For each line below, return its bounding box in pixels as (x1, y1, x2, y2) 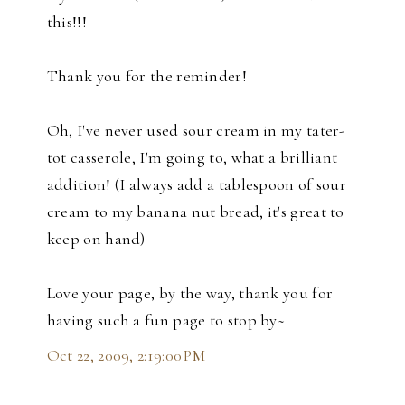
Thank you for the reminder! (46, 66, 247, 87)
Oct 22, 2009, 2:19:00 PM (46, 345, 206, 366)
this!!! (46, 12, 87, 33)
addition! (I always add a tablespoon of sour (46, 174, 347, 195)
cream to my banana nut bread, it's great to (46, 202, 344, 222)
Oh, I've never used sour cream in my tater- (46, 120, 345, 141)
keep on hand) (46, 229, 146, 250)
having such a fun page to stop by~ (46, 310, 286, 331)
